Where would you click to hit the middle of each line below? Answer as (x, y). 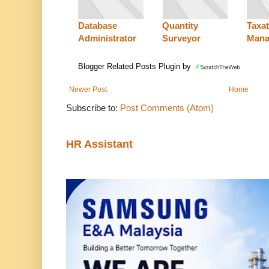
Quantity (180, 26)
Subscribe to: (93, 108)
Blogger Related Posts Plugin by (136, 67)
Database (98, 26)
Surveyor (182, 38)
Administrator (107, 38)
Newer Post (88, 90)
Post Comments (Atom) (167, 108)
